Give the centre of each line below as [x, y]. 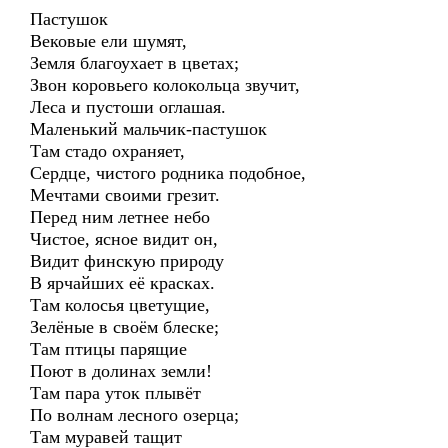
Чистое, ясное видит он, [124, 239]
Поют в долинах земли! [121, 371]
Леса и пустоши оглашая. [128, 107]
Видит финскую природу [127, 261]
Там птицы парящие [108, 349]
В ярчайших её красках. [122, 283]
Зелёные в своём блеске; [124, 327]
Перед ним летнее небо [120, 217]
